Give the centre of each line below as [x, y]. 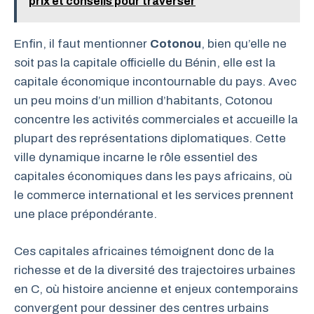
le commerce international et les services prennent [154, 195]
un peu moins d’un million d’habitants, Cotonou [143, 101]
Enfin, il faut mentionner [82, 44]
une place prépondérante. [86, 214]
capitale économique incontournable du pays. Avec [155, 82]
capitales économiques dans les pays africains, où [153, 176]
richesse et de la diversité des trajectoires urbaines [155, 270]
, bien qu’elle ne [244, 44]
